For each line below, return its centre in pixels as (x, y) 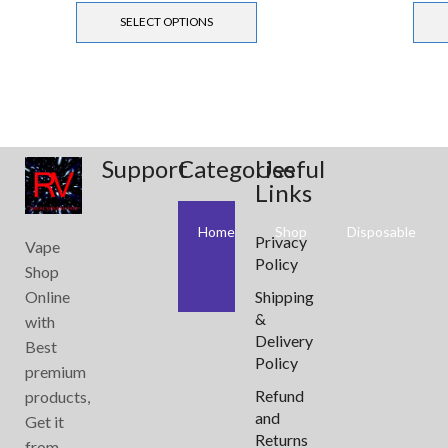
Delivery (283, 340)
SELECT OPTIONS (166, 22)
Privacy (280, 241)
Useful (289, 169)
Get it (44, 421)
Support (144, 169)
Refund (279, 395)
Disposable (381, 231)
